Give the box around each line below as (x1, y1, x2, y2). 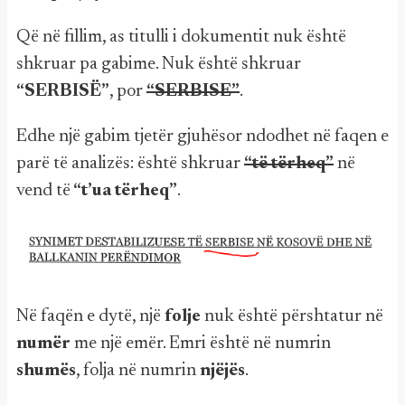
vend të (16, 182, 71, 200)
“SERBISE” (146, 82, 240, 100)
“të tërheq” (244, 155, 334, 173)
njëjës (200, 361, 245, 380)
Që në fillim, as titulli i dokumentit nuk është (16, 28, 346, 46)
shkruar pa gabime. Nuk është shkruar (16, 55, 301, 73)
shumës (16, 361, 76, 380)
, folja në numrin (76, 361, 200, 380)
